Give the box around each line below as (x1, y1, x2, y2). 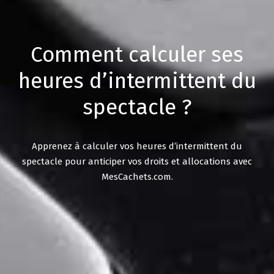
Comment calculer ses (31, 42, 243, 67)
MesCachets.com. (101, 171, 173, 182)
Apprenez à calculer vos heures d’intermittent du (32, 141, 242, 152)
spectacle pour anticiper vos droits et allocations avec (22, 156, 252, 167)
